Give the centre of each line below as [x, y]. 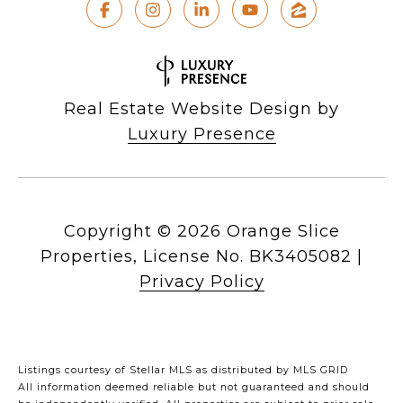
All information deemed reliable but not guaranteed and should [194, 388]
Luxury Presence [201, 134]
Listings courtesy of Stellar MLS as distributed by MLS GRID [183, 371]
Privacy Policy [201, 282]
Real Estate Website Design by [201, 109]
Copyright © [117, 232]
